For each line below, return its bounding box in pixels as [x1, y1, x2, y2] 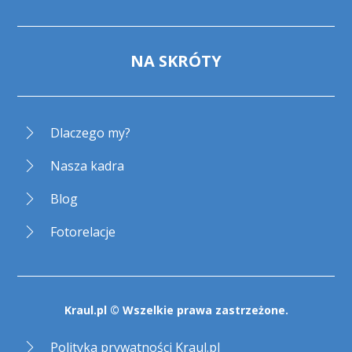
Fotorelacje [50, 222, 116, 240]
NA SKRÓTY [130, 49, 222, 71]
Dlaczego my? [50, 123, 131, 141]
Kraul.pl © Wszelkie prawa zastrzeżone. [64, 302, 288, 317]
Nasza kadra [50, 156, 125, 174]
